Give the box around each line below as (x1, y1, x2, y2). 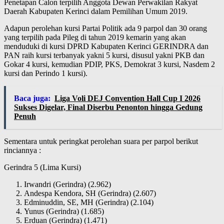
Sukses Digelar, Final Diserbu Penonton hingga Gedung (14, 103, 202, 112)
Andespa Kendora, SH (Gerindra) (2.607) (24, 189, 156, 198)
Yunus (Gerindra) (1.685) (24, 207, 104, 216)
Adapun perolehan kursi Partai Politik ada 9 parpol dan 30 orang (4, 24, 207, 33)
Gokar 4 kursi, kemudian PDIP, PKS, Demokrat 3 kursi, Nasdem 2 (4, 60, 215, 69)
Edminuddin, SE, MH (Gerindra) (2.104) (24, 198, 153, 207)
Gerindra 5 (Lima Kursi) (4, 163, 81, 172)
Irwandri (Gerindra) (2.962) (24, 180, 111, 189)
